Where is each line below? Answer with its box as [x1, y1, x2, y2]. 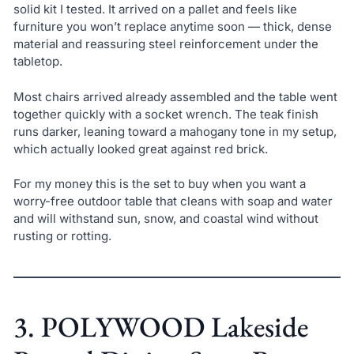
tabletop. [13, 54, 62, 70]
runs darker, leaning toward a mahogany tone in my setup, [13, 123, 337, 139]
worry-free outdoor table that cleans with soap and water [13, 194, 333, 209]
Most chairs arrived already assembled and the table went [13, 88, 337, 104]
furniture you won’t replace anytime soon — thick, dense [13, 19, 332, 35]
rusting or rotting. [13, 228, 111, 244]
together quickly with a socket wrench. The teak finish [13, 106, 318, 122]
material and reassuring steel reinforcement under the [13, 36, 318, 52]
